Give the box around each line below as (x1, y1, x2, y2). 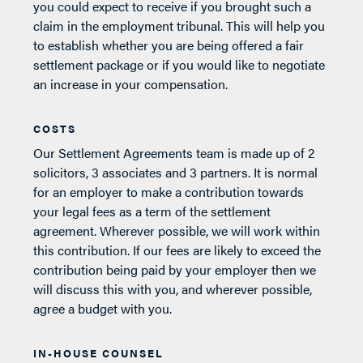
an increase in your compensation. (33, 74, 228, 93)
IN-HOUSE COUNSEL (33, 344, 164, 361)
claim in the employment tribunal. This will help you (33, 15, 326, 35)
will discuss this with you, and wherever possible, (33, 279, 313, 298)
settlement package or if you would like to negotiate (33, 54, 326, 74)
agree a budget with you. (33, 298, 173, 318)
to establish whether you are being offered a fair (33, 35, 305, 54)
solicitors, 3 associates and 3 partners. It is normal (33, 162, 318, 181)
